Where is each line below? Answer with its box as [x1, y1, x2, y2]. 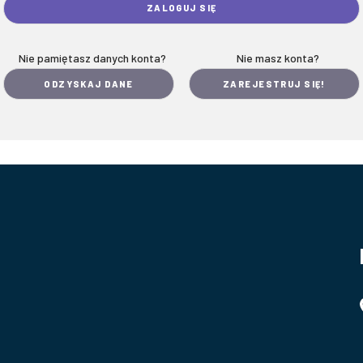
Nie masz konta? [236, 50, 319, 65]
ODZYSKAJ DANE [44, 78, 134, 89]
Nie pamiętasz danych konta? [19, 50, 167, 65]
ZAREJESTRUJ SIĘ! [222, 78, 326, 89]
